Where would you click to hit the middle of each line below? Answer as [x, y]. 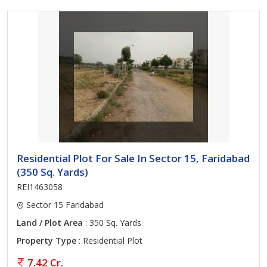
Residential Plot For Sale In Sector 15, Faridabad [133, 158]
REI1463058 [40, 187]
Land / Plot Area [50, 223]
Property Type [46, 240]
